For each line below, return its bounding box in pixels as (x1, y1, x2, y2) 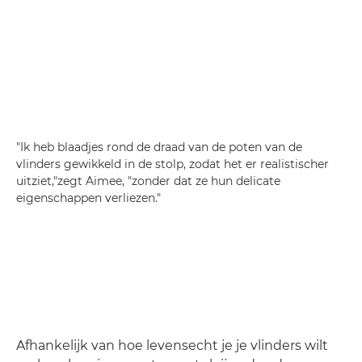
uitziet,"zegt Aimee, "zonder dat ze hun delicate (16, 174, 280, 188)
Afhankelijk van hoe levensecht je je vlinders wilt (16, 338, 328, 353)
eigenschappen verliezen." (16, 191, 161, 205)
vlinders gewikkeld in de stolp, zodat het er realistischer (16, 157, 329, 171)
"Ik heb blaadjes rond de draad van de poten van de (16, 140, 302, 154)
